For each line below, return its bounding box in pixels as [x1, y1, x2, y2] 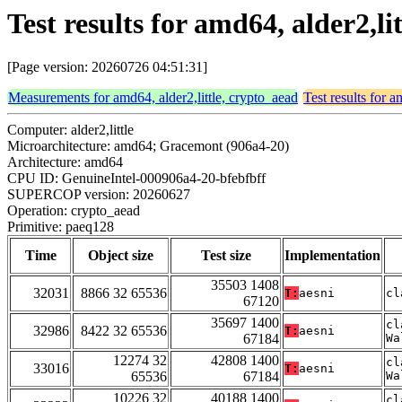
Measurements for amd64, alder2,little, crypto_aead [8, 90, 298, 106]
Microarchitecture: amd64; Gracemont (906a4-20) [7, 138, 289, 154]
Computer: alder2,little [7, 122, 134, 138]
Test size [200, 248, 251, 264]
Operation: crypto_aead [7, 203, 140, 219]
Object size [88, 248, 153, 264]
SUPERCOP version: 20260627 [7, 187, 190, 203]
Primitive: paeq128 [7, 219, 114, 235]
